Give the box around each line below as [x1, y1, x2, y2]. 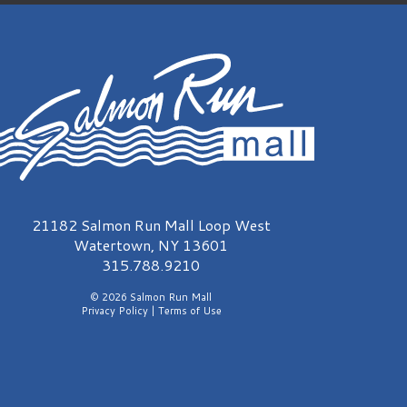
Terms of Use [157, 42, 222, 57]
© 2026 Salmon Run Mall [90, 28, 212, 44]
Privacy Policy [80, 42, 148, 57]
